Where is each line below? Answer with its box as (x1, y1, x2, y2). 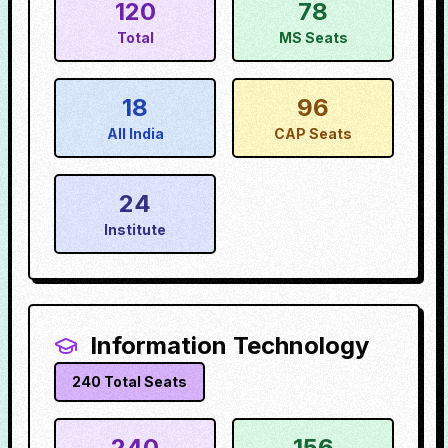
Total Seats (101, 373, 187, 390)
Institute (104, 221, 166, 238)
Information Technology (90, 331, 369, 360)
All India (106, 125, 164, 142)
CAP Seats (274, 125, 352, 142)
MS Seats (278, 29, 348, 46)
